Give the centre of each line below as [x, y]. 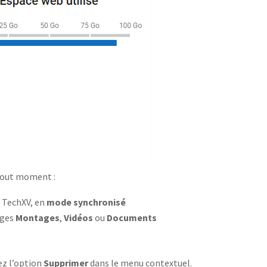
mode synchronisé [86, 202]
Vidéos [79, 218]
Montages [38, 218]
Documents [132, 218]
